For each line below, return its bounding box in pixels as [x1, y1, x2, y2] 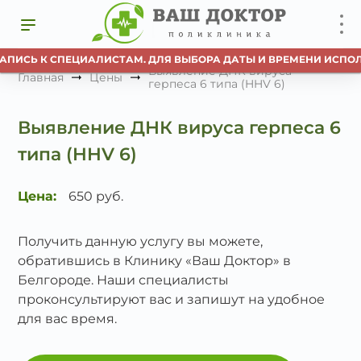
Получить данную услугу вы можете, [18, 234, 263, 249]
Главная [18, 70, 64, 85]
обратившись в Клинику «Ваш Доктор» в [18, 253, 292, 268]
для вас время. [18, 311, 118, 326]
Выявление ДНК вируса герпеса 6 [18, 117, 342, 139]
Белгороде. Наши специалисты [18, 272, 230, 288]
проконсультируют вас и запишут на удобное [18, 292, 326, 307]
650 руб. [68, 189, 124, 204]
